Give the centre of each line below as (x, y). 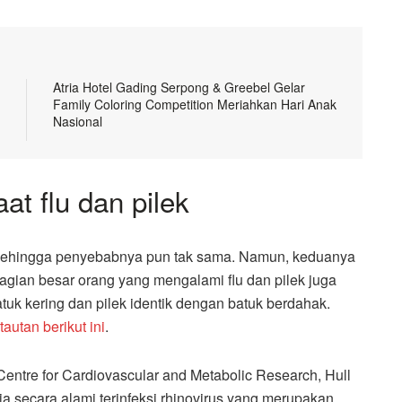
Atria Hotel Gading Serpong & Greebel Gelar (179, 87)
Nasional (78, 121)
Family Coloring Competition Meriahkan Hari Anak (195, 104)
